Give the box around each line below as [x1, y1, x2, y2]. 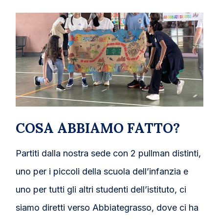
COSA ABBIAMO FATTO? [16, 119, 180, 137]
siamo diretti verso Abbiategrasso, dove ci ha [16, 202, 199, 213]
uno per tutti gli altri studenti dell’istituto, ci [16, 184, 187, 195]
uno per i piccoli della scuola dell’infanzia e [16, 166, 189, 176]
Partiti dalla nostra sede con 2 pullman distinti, [16, 148, 201, 158]
